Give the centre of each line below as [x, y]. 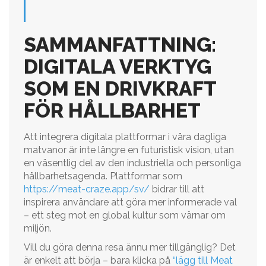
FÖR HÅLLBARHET [112, 110]
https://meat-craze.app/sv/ [87, 189]
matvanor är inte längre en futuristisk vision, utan [129, 150]
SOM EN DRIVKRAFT [120, 88]
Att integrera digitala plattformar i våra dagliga [125, 137]
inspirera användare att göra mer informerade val [130, 202]
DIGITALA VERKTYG [118, 66]
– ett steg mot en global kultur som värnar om [125, 215]
